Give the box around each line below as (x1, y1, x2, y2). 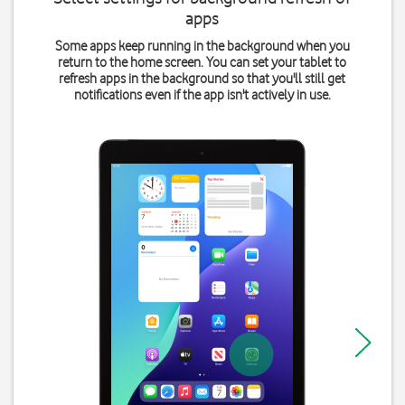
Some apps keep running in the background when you (54, 38, 350, 54)
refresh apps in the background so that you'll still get (59, 71, 346, 87)
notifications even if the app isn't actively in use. (73, 87, 331, 103)
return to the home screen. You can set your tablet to (58, 54, 347, 71)
